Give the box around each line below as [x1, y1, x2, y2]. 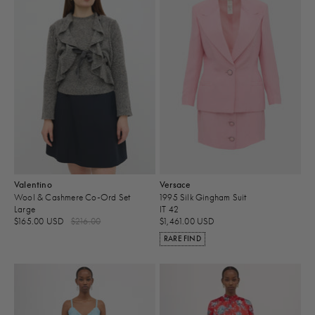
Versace [160, 179, 191, 191]
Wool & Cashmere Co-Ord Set [14, 191, 131, 202]
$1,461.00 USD [160, 216, 215, 227]
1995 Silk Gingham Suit [160, 191, 247, 202]
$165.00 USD [14, 216, 67, 227]
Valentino [14, 179, 52, 191]
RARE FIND [164, 234, 201, 244]
